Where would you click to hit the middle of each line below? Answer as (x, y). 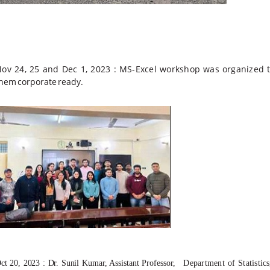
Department (204, 263)
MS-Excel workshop (160, 69)
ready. (71, 82)
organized (243, 69)
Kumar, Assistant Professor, (128, 263)
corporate (37, 82)
